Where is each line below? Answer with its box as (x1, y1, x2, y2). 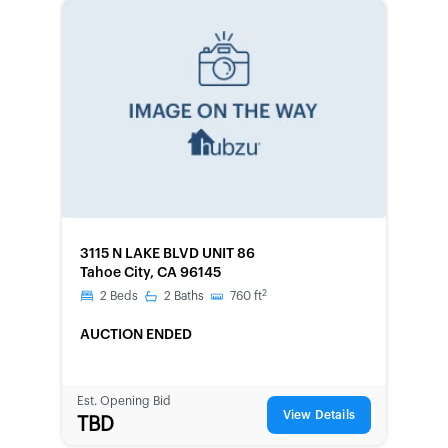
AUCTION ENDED (80, 328, 192, 342)
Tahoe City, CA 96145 (80, 266, 221, 280)
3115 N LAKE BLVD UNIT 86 (80, 247, 255, 261)
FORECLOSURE (85, 233, 173, 246)
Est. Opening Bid (77, 394, 171, 407)
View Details (282, 409, 355, 421)
